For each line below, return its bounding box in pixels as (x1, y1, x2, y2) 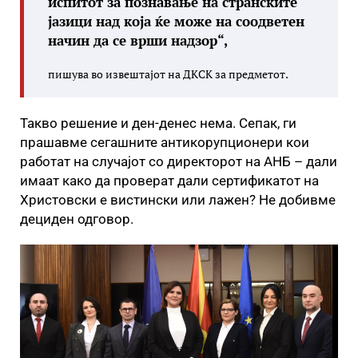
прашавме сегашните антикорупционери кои (20, 133, 309, 150)
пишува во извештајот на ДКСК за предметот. (48, 66, 288, 82)
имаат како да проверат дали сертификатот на (20, 172, 319, 189)
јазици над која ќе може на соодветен (48, 11, 304, 30)
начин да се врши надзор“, (48, 30, 228, 50)
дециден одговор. (20, 210, 133, 227)
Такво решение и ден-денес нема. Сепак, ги (20, 114, 296, 131)
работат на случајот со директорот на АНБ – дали (20, 153, 337, 169)
